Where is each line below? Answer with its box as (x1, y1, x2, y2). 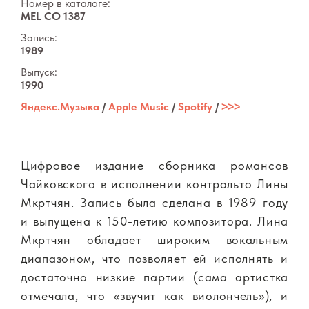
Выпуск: (21, 66, 57, 79)
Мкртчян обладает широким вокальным (21, 232, 288, 248)
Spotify (178, 100, 212, 114)
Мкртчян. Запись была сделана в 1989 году (21, 195, 288, 210)
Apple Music (108, 100, 169, 114)
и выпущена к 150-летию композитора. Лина (21, 214, 288, 229)
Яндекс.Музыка (21, 100, 99, 114)
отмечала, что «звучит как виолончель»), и (21, 288, 288, 303)
